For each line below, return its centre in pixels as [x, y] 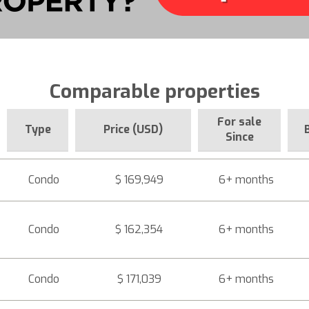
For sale [239, 122]
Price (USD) [133, 129]
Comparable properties [154, 91]
